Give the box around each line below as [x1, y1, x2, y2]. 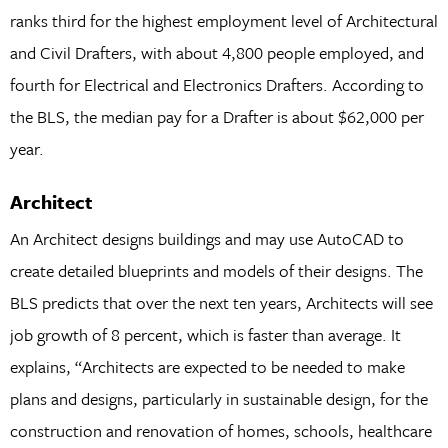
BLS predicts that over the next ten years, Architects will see [9, 289, 433, 315]
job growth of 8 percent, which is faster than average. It [9, 321, 401, 347]
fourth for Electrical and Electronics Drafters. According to [9, 71, 424, 97]
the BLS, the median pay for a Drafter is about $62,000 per [9, 103, 424, 129]
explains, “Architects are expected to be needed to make [9, 353, 405, 379]
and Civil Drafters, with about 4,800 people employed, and [9, 39, 424, 65]
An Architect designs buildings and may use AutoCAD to [9, 225, 404, 251]
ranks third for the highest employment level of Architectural [9, 7, 438, 33]
